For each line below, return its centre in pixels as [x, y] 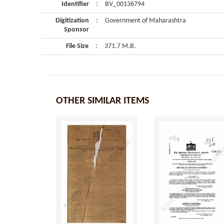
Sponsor [76, 30]
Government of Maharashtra [145, 21]
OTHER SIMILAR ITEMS [102, 101]
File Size [77, 46]
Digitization [72, 21]
